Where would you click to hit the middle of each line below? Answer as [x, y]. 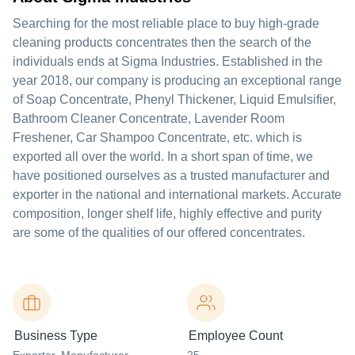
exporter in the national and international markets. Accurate [177, 195]
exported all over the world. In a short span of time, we [163, 157]
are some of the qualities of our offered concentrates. [159, 233]
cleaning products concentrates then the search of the [162, 42]
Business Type [56, 336]
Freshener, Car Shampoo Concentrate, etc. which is [157, 137]
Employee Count [236, 336]
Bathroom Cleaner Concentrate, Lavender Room [149, 118]
